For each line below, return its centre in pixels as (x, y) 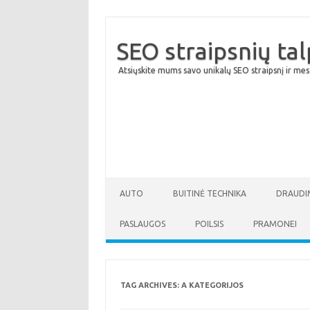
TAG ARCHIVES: (151, 285)
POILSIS (209, 224)
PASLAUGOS (143, 224)
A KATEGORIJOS (212, 285)
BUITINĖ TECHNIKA (210, 193)
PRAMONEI (275, 224)
